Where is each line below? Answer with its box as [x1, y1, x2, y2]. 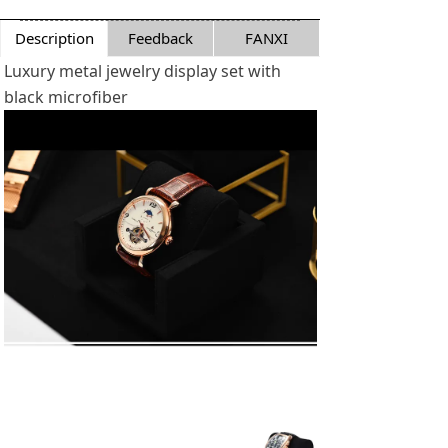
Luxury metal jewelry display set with [4, 60, 281, 82]
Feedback [128, 28, 193, 48]
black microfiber [4, 86, 128, 108]
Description [14, 28, 94, 48]
